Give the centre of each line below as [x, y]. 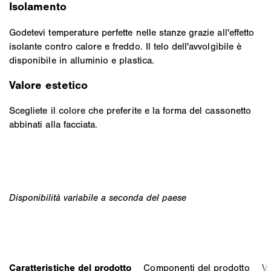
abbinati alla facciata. [54, 125]
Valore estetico [48, 85]
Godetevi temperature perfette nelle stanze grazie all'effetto [132, 32]
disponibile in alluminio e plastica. [82, 60]
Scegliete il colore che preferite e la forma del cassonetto [130, 111]
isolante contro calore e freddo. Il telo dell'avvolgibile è [125, 46]
